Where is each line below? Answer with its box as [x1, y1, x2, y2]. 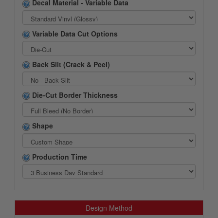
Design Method [86, 202, 132, 213]
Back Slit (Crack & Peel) [30, 59, 110, 69]
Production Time [30, 151, 87, 162]
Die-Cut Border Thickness [30, 90, 118, 100]
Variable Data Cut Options [30, 28, 118, 38]
